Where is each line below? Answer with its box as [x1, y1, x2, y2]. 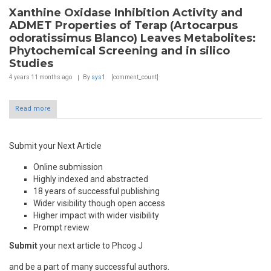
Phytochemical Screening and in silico [9, 44, 230, 58]
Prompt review [33, 223, 90, 233]
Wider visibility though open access [33, 198, 165, 209]
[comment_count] [110, 74, 158, 81]
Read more [15, 105, 51, 113]
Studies [9, 57, 53, 71]
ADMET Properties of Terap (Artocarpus [9, 19, 238, 33]
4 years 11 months [9, 74, 60, 81]
